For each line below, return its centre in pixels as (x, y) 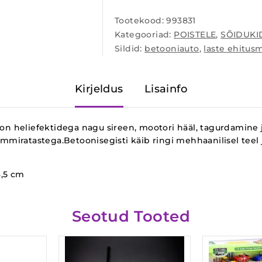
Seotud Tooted (131, 216)
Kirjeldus (99, 89)
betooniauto (172, 49)
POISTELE (195, 35)
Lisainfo (166, 89)
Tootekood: (141, 20)
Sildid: (130, 49)
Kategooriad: (144, 35)
